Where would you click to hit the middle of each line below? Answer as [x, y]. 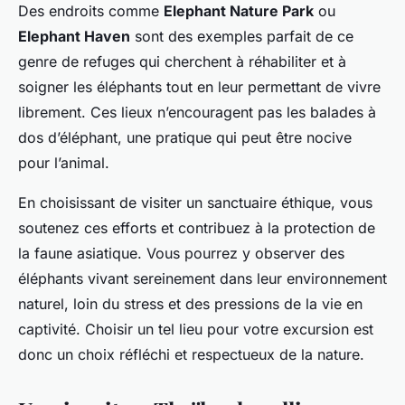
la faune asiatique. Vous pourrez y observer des [181, 254]
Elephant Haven [74, 37]
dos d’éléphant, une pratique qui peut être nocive [185, 138]
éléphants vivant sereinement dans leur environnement [202, 279]
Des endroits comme [91, 11]
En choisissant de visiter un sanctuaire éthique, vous [195, 203]
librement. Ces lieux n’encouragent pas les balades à [197, 113]
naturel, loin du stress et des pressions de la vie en [190, 304]
